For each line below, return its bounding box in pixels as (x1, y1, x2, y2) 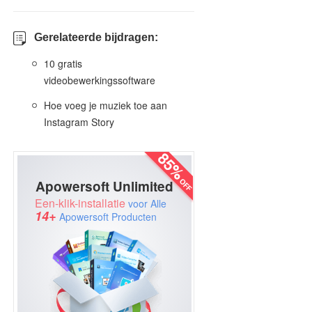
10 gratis (44, 56, 82, 70)
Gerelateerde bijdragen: (34, 31, 158, 43)
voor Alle (125, 196, 166, 210)
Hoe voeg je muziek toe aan (44, 98, 167, 112)
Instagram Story (44, 115, 114, 129)
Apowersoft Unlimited (36, 177, 173, 196)
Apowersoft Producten (56, 210, 157, 224)
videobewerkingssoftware (44, 73, 155, 87)
